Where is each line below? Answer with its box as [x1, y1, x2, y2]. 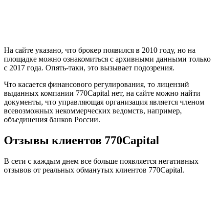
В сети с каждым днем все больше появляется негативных [4, 156, 198, 165]
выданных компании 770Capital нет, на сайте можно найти [4, 89, 200, 98]
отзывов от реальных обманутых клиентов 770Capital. [4, 165, 184, 174]
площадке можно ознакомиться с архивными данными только [4, 55, 211, 64]
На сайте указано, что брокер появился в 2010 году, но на [4, 46, 196, 55]
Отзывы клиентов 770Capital [4, 134, 159, 147]
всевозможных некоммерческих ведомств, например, [4, 107, 182, 115]
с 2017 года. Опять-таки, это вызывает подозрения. [4, 64, 175, 72]
